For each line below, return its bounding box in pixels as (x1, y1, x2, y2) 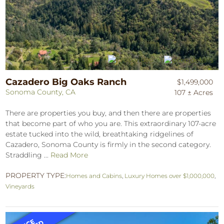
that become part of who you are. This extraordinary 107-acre (5, 118, 216, 128)
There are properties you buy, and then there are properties (5, 108, 211, 117)
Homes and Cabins (66, 171, 122, 179)
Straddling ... (5, 150, 51, 159)
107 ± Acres (174, 87, 213, 97)
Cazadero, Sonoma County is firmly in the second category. (5, 139, 211, 149)
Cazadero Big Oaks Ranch (5, 76, 127, 87)
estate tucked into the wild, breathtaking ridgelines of (5, 129, 194, 138)
